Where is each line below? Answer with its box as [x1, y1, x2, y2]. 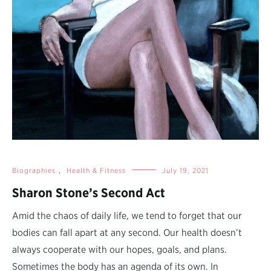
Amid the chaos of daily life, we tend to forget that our [12, 209, 242, 221]
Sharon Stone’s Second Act [12, 184, 165, 200]
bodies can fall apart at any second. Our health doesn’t [12, 226, 242, 238]
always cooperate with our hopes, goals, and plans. [12, 243, 227, 255]
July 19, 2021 [162, 165, 209, 175]
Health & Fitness [67, 165, 126, 175]
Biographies [12, 165, 56, 175]
